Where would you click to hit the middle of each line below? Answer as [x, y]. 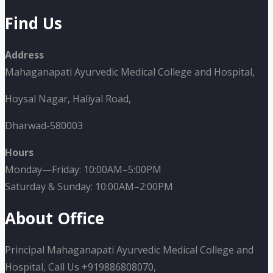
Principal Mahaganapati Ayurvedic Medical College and [129, 250]
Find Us [34, 23]
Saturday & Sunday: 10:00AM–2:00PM [89, 186]
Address [24, 55]
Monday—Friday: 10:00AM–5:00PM [83, 169]
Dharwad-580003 [44, 125]
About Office [55, 218]
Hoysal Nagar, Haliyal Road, [68, 98]
